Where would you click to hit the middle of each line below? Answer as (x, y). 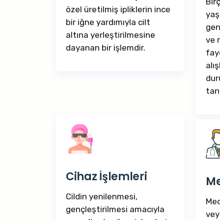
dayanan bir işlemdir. (106, 48)
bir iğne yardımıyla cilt (108, 22)
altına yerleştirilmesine (110, 35)
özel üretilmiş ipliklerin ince (118, 9)
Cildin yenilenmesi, (102, 196)
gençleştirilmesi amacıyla (115, 209)
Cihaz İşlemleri (107, 177)
